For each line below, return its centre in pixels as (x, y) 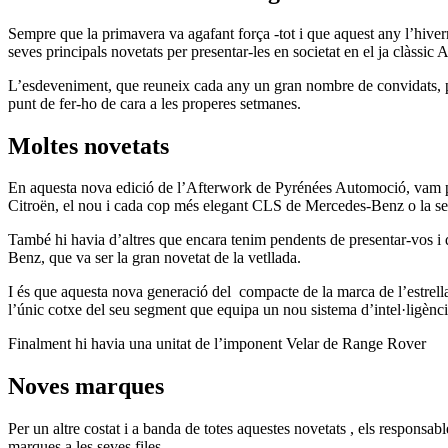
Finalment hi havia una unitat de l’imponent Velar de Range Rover (217, 344)
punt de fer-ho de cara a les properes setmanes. (154, 103)
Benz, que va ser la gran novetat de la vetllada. (154, 258)
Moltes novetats (88, 145)
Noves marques (86, 386)
